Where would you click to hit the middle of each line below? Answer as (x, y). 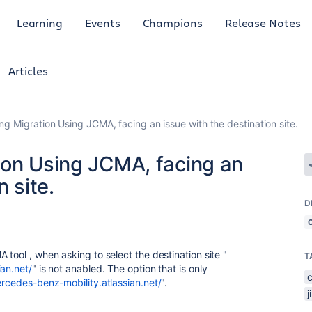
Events (103, 22)
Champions (172, 22)
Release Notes (263, 22)
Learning (40, 22)
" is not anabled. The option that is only (119, 268)
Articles (28, 71)
